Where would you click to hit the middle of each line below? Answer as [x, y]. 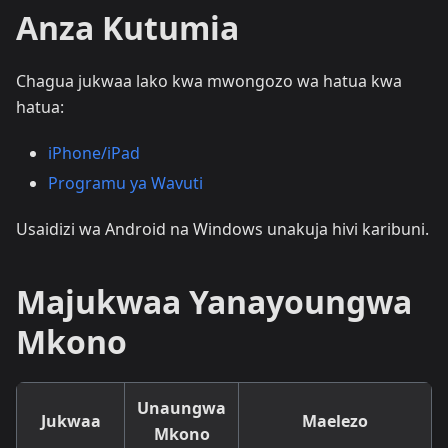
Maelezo [335, 420]
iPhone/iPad [94, 152]
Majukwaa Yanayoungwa [214, 301]
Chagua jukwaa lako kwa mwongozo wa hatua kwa [209, 80]
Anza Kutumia [127, 27]
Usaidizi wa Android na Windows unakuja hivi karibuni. [222, 228]
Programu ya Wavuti [125, 182]
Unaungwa [181, 407]
